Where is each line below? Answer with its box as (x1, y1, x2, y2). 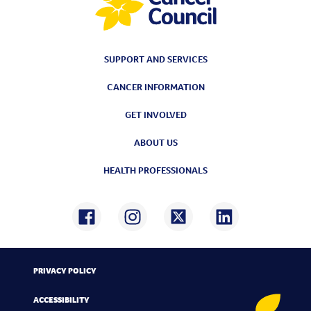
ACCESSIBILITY (33, 294, 90, 305)
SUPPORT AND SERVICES (103, 52, 208, 65)
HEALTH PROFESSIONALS (103, 163, 208, 176)
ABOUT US (133, 135, 178, 149)
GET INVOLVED (124, 108, 187, 121)
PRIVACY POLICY (33, 264, 96, 276)
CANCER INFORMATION (106, 80, 205, 93)
